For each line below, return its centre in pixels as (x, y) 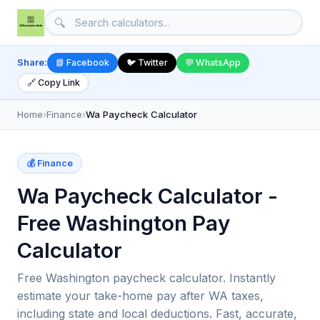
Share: (32, 62)
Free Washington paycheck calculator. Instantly (146, 277)
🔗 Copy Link (53, 83)
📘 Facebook (82, 63)
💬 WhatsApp (213, 63)
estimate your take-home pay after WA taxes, (140, 295)
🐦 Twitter (147, 63)
